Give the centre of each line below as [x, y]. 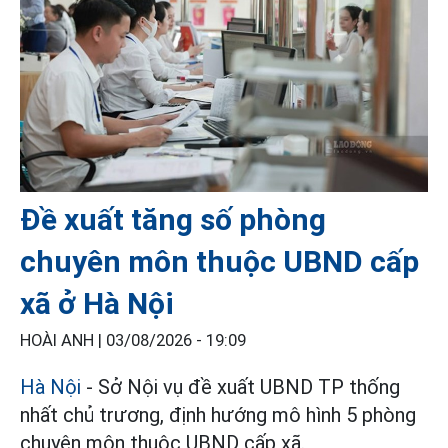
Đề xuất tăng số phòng [173, 219]
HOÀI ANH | [63, 340]
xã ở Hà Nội [97, 303]
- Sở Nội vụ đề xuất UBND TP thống [240, 386]
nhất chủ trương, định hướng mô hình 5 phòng [218, 414]
